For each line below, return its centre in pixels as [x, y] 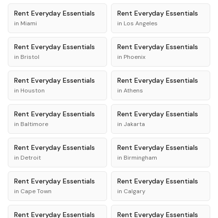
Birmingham [140, 158]
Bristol [30, 57]
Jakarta [134, 124]
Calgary [135, 191]
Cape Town [36, 191]
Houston [33, 91]
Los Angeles [141, 23]
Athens [133, 91]
